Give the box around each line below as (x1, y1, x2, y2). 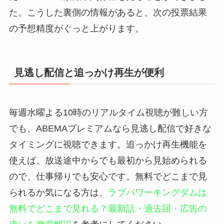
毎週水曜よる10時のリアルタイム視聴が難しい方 (8, 107, 208, 117)
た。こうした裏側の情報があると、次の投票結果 (8, 7, 207, 18)
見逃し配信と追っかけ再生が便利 (13, 67, 164, 78)
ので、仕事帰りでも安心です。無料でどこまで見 (8, 171, 207, 181)
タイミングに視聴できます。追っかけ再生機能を (8, 139, 207, 149)
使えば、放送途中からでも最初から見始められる (8, 155, 207, 165)
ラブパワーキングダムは (107, 187, 207, 197)
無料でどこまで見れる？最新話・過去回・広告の (8, 203, 207, 213)
